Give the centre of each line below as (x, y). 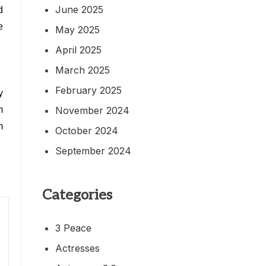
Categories (77, 195)
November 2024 (92, 110)
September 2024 (93, 151)
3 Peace (73, 228)
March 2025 (83, 70)
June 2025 (79, 9)
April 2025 (78, 50)
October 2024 (87, 130)
